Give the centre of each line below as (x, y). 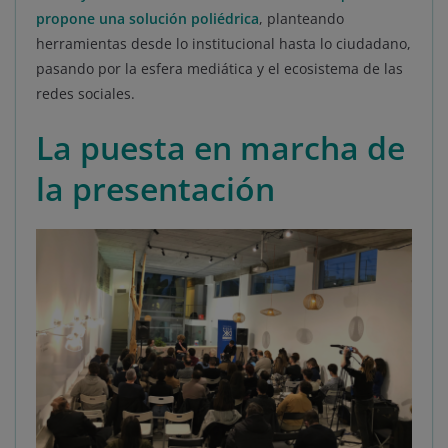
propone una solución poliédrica (147, 19)
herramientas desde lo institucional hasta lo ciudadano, (223, 44)
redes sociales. (87, 94)
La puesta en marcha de (220, 148)
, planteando (301, 19)
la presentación (155, 189)
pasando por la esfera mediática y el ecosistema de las (219, 69)
